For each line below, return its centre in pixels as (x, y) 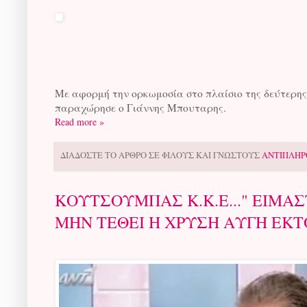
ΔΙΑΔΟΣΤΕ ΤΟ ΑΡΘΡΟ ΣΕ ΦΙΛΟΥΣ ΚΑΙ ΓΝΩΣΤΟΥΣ (161, 156)
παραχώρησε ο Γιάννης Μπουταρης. (140, 108)
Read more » (79, 122)
